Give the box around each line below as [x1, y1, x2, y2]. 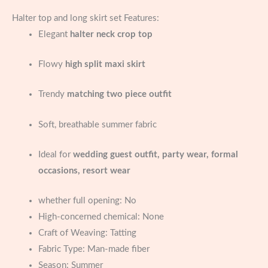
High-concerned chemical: [38, 212, 142, 222]
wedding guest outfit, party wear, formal [72, 150, 238, 160]
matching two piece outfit [66, 90, 172, 99]
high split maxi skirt [65, 60, 145, 69]
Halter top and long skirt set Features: [12, 13, 159, 23]
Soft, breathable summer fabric [38, 120, 157, 129]
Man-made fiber [87, 245, 150, 254]
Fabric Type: [38, 245, 87, 254]
